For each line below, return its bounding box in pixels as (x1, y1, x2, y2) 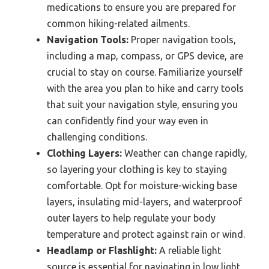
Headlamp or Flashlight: (47, 244, 157, 256)
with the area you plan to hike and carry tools (47, 82, 244, 94)
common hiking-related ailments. (47, 17, 190, 29)
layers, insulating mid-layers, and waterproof (47, 196, 242, 207)
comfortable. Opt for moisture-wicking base (47, 180, 237, 191)
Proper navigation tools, (128, 34, 236, 45)
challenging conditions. (47, 131, 147, 142)
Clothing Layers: (47, 147, 122, 159)
